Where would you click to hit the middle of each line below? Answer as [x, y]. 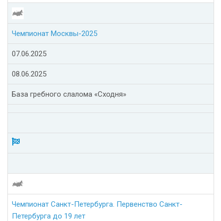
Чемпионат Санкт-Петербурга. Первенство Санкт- [97, 204]
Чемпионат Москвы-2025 [55, 34]
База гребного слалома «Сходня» [69, 94]
